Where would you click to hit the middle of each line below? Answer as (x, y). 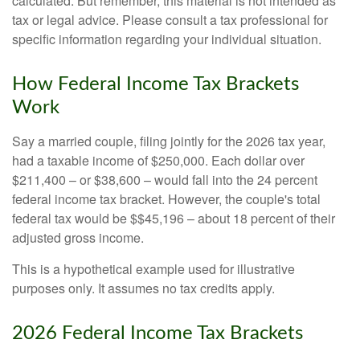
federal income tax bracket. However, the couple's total (166, 198)
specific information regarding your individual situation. (167, 39)
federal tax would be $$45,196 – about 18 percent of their (174, 218)
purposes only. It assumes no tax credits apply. (143, 288)
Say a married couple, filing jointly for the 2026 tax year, (169, 141)
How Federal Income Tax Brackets (155, 84)
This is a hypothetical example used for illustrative (153, 268)
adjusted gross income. (78, 237)
